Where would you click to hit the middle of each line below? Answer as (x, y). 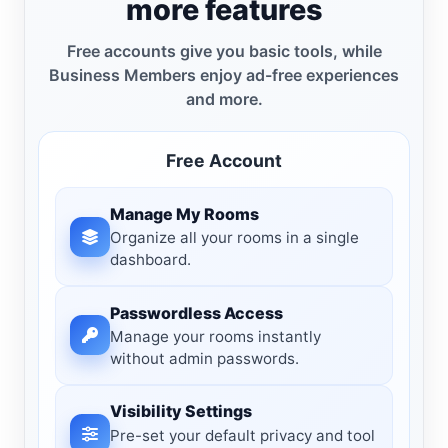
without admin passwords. (205, 359)
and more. (224, 99)
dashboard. (151, 260)
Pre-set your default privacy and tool (243, 435)
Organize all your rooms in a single (235, 238)
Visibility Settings (181, 411)
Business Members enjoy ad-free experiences (224, 75)
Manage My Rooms (185, 213)
